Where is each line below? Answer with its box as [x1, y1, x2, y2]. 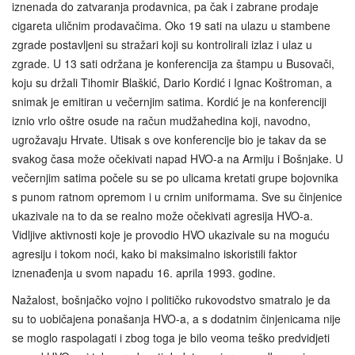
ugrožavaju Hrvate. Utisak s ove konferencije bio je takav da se [12, 131, 326, 147]
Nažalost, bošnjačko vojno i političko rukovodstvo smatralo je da [12, 291, 330, 307]
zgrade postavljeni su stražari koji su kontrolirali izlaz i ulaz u [12, 36, 312, 52]
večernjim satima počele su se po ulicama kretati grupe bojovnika [12, 169, 338, 185]
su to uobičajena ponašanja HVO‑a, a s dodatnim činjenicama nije [12, 310, 341, 326]
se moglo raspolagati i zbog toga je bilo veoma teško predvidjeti [12, 329, 330, 345]
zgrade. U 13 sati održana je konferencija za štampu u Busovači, [12, 55, 334, 71]
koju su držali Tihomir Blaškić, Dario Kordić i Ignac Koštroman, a [12, 74, 332, 90]
